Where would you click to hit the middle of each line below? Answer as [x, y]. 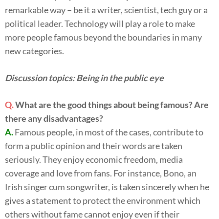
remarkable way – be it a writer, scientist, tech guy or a [106, 10]
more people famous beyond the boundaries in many [103, 37]
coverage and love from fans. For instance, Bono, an [101, 173]
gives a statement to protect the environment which [103, 200]
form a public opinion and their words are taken [94, 145]
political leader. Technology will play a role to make [100, 23]
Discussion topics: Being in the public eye [84, 77]
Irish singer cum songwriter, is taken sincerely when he [107, 186]
